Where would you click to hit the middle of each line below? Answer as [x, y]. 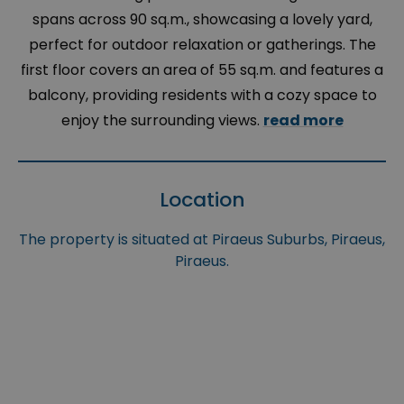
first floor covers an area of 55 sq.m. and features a [202, 70]
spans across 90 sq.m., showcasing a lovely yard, [202, 20]
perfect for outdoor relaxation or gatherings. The [202, 45]
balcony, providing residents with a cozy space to [202, 96]
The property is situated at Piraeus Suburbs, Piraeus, [202, 240]
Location [202, 200]
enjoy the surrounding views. [162, 121]
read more [303, 121]
